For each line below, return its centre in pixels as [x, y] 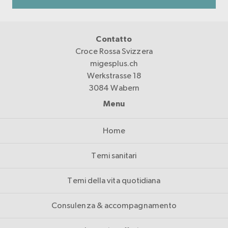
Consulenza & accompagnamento [114, 205]
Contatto [114, 39]
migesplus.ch [114, 63]
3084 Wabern [114, 88]
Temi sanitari [114, 155]
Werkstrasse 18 [114, 76]
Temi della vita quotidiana [114, 180]
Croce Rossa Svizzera [114, 51]
